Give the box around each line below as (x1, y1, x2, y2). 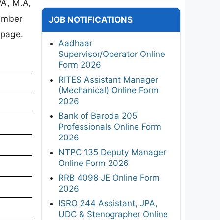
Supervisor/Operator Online (58, 49, 165, 59)
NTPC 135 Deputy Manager (58, 147, 166, 157)
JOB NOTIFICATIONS (49, 14, 133, 25)
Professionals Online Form (58, 121, 161, 132)
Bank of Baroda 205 (58, 110, 137, 121)
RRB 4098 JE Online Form (58, 172, 160, 183)
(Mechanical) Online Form (58, 85, 159, 95)
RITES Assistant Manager (58, 74, 158, 84)
